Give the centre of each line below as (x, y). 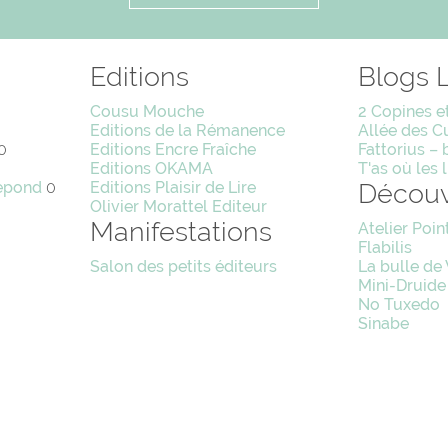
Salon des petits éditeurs (183, 266)
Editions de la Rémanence (187, 130)
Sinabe (384, 323)
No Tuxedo (399, 304)
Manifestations (180, 231)
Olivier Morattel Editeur (178, 206)
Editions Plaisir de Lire (172, 187)
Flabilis (385, 247)
